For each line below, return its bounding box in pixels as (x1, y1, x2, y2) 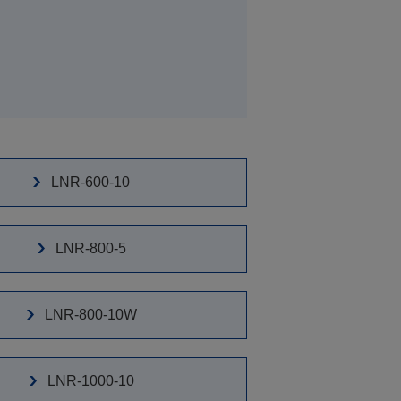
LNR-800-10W (44, 306, 137, 322)
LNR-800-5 (55, 240, 126, 256)
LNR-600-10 (51, 175, 131, 190)
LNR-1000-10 (47, 372, 134, 388)
